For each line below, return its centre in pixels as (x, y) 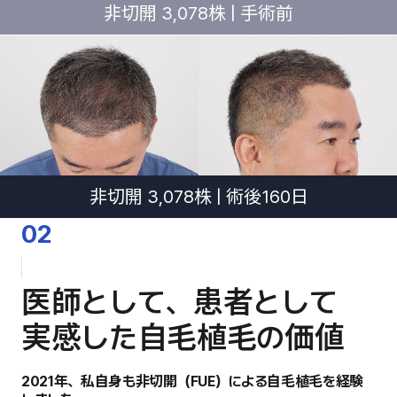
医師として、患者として (179, 302)
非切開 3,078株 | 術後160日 (198, 196)
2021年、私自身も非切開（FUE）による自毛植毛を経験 (193, 381)
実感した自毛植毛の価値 (183, 337)
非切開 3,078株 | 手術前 (198, 13)
